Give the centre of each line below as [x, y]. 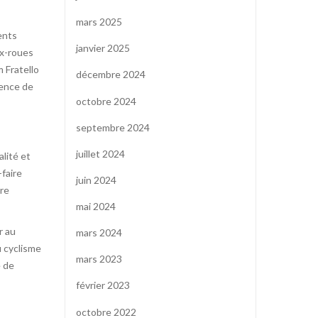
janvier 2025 [103, 48]
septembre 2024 [113, 127]
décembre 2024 [111, 75]
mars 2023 [99, 259]
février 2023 [103, 285]
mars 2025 [99, 22]
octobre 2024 [106, 101]
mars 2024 [99, 233]
